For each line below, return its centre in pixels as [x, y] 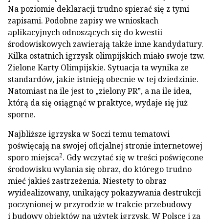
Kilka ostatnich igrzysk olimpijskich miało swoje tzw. [106, 56]
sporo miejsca [33, 157]
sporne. [22, 114]
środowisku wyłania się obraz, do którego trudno [100, 169]
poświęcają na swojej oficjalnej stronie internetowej [105, 146]
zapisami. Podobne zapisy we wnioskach [83, 21]
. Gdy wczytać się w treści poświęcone [133, 157]
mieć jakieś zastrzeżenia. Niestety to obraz [87, 181]
